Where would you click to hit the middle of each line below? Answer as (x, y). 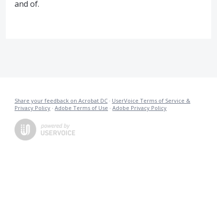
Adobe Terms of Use (81, 108)
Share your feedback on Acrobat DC (61, 101)
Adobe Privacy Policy (139, 108)
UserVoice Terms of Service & (151, 101)
